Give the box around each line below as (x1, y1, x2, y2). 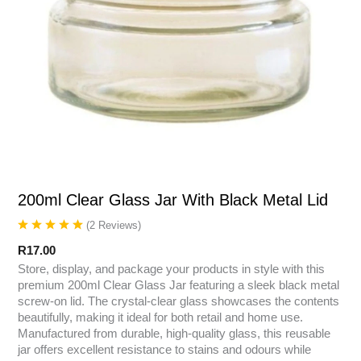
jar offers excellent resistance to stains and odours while (18, 342, 311, 357)
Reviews (98, 218, 138, 231)
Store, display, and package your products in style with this (18, 262, 325, 276)
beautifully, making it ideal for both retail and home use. (18, 310, 303, 325)
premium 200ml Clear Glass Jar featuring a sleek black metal (18, 278, 339, 293)
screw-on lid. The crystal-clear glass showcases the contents (18, 294, 339, 309)
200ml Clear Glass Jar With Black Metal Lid (18, 190, 328, 209)
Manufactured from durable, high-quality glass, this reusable (18, 326, 330, 341)
